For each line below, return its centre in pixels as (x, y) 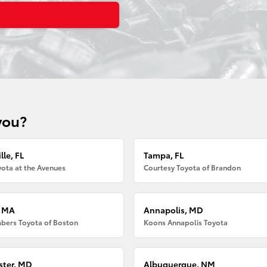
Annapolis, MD (174, 209)
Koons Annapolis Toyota (186, 222)
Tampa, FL (164, 155)
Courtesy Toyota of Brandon (193, 167)
